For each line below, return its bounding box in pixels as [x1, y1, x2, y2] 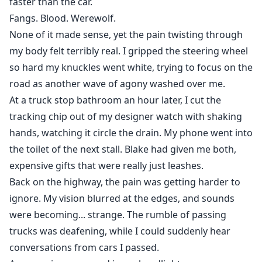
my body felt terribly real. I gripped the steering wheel [9, 44, 248, 58]
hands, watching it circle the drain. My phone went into [9, 126, 253, 140]
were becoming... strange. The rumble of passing [9, 208, 226, 222]
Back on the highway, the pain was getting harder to [9, 175, 240, 189]
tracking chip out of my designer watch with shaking [9, 110, 242, 123]
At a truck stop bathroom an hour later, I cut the [9, 94, 221, 107]
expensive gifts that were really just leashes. [9, 159, 204, 173]
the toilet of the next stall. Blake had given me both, [9, 143, 236, 156]
